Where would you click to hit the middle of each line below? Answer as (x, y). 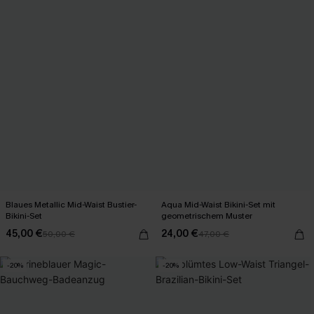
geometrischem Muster (207, 216)
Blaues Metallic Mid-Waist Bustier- (71, 204)
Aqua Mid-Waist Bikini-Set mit (219, 204)
